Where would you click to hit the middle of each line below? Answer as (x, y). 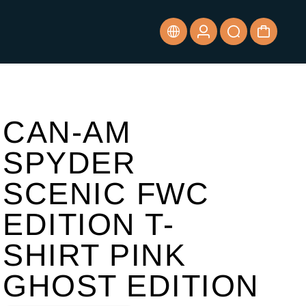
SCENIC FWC (106, 193)
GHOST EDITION (131, 286)
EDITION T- (89, 224)
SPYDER (70, 163)
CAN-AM (67, 132)
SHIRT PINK (95, 255)
